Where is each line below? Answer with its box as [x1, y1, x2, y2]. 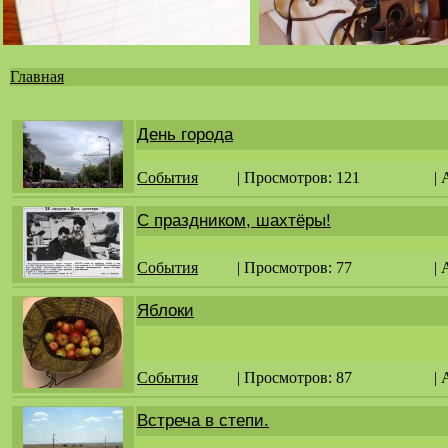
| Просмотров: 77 [237, 259, 352, 276]
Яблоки [137, 301, 194, 320]
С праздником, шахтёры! [137, 211, 331, 230]
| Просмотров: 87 [237, 369, 352, 386]
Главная [10, 68, 64, 85]
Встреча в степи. [137, 411, 269, 430]
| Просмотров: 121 [237, 169, 360, 186]
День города [137, 125, 233, 144]
